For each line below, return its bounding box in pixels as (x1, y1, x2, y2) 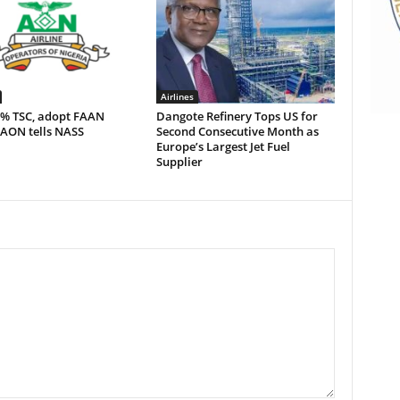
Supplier (155, 154, 203, 170)
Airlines (160, 90, 194, 103)
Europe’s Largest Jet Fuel (155, 138, 290, 154)
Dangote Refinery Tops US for (155, 108, 318, 124)
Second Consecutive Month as (155, 123, 319, 139)
